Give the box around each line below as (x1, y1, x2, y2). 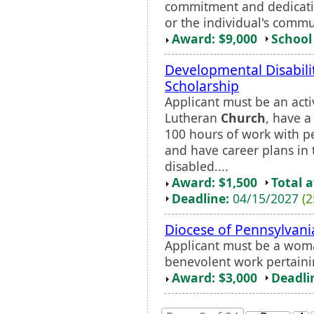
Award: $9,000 (172, 29, 257, 47)
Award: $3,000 (172, 268, 257, 286)
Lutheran (165, 109, 221, 126)
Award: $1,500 (172, 173, 257, 191)
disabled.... (165, 157, 228, 175)
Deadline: (172, 189, 229, 207)
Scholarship (165, 76, 239, 95)
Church (221, 109, 266, 126)
